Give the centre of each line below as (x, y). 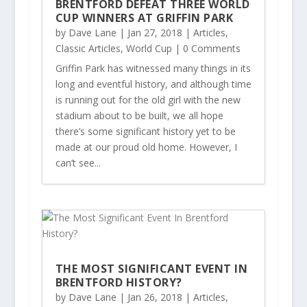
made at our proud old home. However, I (146, 147)
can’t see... (78, 162)
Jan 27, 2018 (155, 32)
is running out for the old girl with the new (148, 99)
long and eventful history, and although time (153, 84)
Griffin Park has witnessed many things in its (153, 68)
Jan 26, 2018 (155, 297)
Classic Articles (88, 48)
